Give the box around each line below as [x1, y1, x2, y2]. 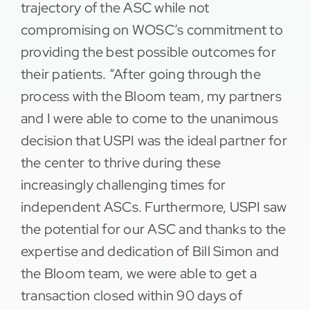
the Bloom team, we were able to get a [20, 264, 257, 283]
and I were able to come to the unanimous [20, 109, 278, 128]
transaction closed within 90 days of [20, 286, 242, 305]
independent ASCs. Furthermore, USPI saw [20, 198, 287, 217]
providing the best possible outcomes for [20, 43, 276, 62]
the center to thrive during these [20, 154, 221, 172]
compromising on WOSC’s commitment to [20, 21, 283, 39]
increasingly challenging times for [20, 176, 226, 194]
